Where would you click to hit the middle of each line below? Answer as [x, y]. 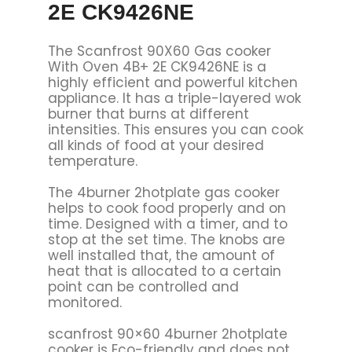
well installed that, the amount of [161, 255]
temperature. [92, 161]
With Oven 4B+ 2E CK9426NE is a [157, 66]
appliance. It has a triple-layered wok [174, 98]
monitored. [84, 302]
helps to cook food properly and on [167, 208]
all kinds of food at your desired [156, 145]
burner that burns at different [148, 114]
